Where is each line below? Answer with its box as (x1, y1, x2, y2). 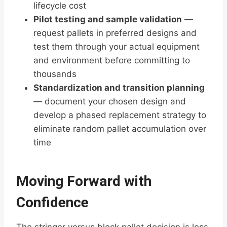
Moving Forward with (16, 173, 152, 190)
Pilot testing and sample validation (33, 14, 182, 25)
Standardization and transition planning (33, 83, 205, 93)
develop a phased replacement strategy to (33, 110, 206, 121)
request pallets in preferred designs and (33, 28, 197, 39)
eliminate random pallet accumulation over (33, 124, 206, 134)
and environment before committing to (33, 55, 190, 66)
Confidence (16, 194, 89, 211)
